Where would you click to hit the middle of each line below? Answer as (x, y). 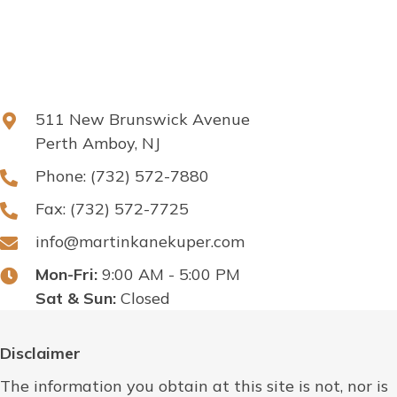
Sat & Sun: (76, 299)
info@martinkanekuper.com (140, 242)
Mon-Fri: (66, 275)
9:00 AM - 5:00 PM (169, 275)
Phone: (63, 176)
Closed (143, 299)
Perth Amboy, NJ (98, 144)
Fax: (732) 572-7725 (112, 209)
